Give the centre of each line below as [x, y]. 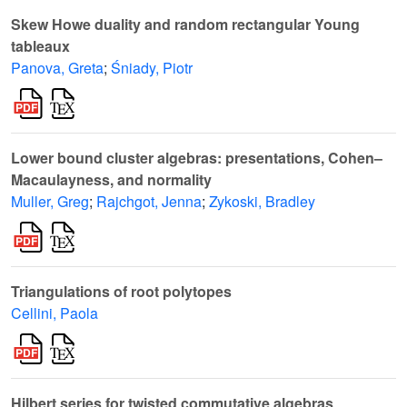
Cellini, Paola [55, 313]
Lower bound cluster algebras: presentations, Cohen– [197, 158]
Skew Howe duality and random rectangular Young [185, 25]
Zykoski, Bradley [262, 202]
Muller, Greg [50, 202]
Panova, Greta [57, 68]
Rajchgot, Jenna [149, 202]
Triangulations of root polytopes [121, 292]
